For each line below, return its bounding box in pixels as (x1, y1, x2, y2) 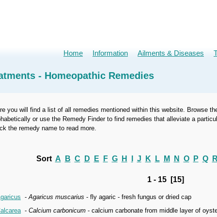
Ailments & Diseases (138, 49, 204, 58)
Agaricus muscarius (29, 193, 84, 201)
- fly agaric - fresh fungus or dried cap (84, 193, 191, 201)
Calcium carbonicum (29, 207, 86, 214)
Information (93, 49, 128, 58)
